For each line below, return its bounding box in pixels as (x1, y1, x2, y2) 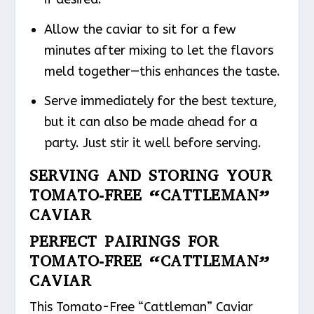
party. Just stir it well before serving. (43, 135, 261, 151)
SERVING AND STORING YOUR (29, 165, 272, 186)
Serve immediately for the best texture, (43, 93, 277, 109)
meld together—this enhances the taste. (43, 63, 280, 79)
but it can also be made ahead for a (43, 114, 257, 130)
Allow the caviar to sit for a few (43, 21, 236, 37)
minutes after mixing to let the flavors (43, 42, 273, 58)
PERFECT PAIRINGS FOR (29, 231, 219, 252)
